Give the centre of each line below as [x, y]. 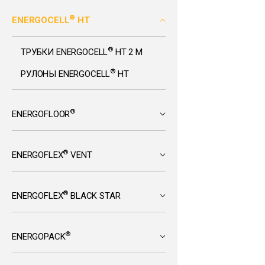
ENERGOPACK [39, 237]
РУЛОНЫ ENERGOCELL [66, 74]
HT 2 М [128, 52]
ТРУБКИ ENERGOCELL [64, 52]
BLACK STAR [94, 196]
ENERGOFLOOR [41, 114]
